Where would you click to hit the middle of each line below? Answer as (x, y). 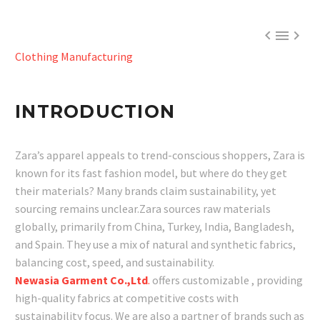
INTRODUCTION (95, 111)
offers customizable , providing (227, 280)
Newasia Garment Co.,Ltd (81, 280)
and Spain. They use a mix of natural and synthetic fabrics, (155, 244)
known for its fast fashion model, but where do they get (151, 173)
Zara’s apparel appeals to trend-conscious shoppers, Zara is (160, 155)
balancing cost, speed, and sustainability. (115, 262)
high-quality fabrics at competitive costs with (127, 298)
